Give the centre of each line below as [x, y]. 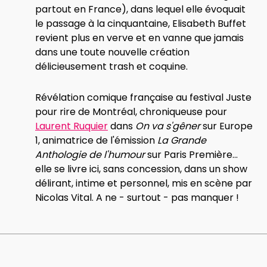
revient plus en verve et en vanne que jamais [139, 38]
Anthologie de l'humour [90, 155]
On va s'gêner [168, 126]
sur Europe [226, 126]
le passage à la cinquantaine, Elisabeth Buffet [141, 24]
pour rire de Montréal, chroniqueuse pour [131, 112]
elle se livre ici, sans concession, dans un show [141, 169]
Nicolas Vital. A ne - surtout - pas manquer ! [137, 198]
